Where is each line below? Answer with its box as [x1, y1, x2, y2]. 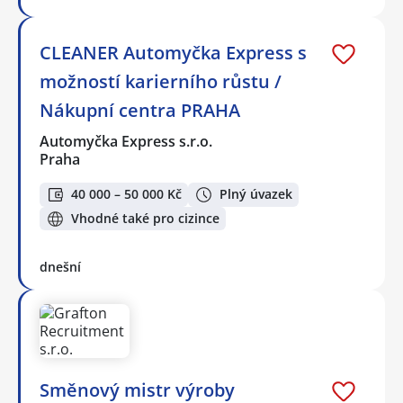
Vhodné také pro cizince [71, 210, 219, 228]
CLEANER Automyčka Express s [40, 40, 307, 66]
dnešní [40, 258, 81, 276]
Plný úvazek [219, 185, 292, 203]
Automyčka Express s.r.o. [40, 131, 214, 152]
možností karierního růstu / [40, 69, 282, 94]
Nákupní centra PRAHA [40, 98, 240, 123]
